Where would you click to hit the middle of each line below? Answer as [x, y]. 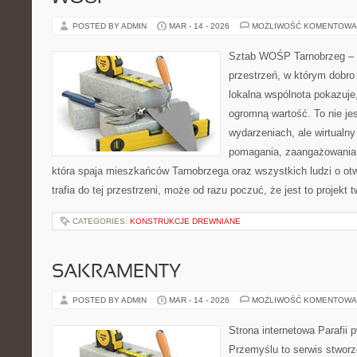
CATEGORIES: [101, 221]
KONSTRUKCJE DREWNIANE [185, 221]
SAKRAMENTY [116, 273]
